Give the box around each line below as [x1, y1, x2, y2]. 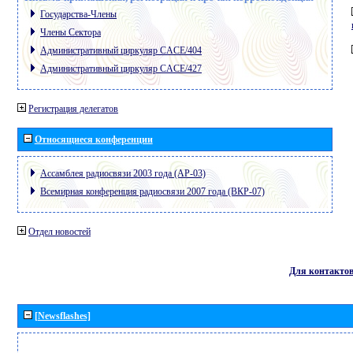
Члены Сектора [40, 26, 101, 38]
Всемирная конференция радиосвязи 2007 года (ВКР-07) [40, 185, 265, 197]
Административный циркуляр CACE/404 [40, 44, 202, 56]
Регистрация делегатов [28, 102, 118, 114]
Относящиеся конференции [34, 133, 153, 145]
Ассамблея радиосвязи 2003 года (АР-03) [40, 167, 206, 179]
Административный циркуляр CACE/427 [40, 62, 202, 74]
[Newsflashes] [34, 310, 91, 321]
